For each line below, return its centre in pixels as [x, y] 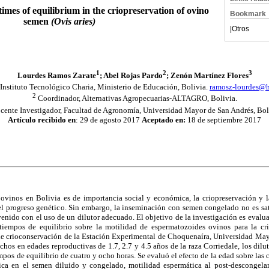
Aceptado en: [164, 119]
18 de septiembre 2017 [223, 119]
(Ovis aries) [73, 21]
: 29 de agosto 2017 [109, 119]
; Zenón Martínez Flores [207, 75]
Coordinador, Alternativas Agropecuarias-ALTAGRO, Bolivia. [136, 98]
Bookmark [248, 14]
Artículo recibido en [42, 119]
